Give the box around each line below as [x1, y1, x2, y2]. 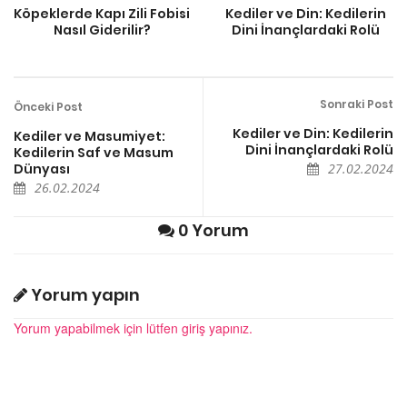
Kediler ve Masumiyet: [14, 126, 165, 145]
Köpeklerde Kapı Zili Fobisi [14, 4, 190, 23]
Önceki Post [14, 98, 83, 114]
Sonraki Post [320, 95, 393, 112]
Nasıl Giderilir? [53, 20, 151, 39]
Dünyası [14, 159, 70, 178]
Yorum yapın [27, 283, 140, 306]
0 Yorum [174, 218, 249, 242]
